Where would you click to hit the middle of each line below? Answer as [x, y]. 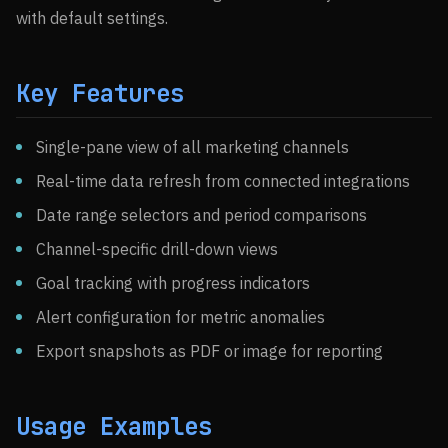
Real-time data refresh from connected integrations [223, 181]
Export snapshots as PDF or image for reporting [209, 351]
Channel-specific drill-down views [157, 249]
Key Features [100, 93]
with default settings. [92, 18]
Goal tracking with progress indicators [173, 283]
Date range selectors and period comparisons [201, 215]
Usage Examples [114, 426]
